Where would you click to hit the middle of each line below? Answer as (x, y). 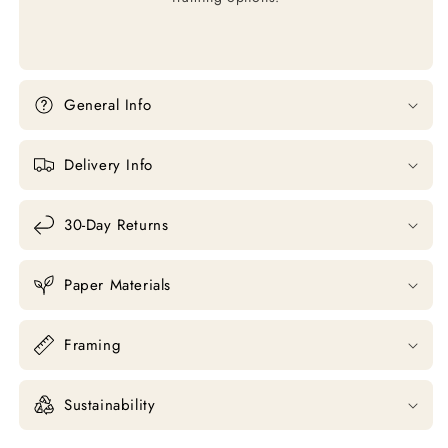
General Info (108, 104)
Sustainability (110, 404)
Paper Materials (117, 284)
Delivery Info (108, 164)
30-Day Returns (116, 224)
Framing (93, 344)
